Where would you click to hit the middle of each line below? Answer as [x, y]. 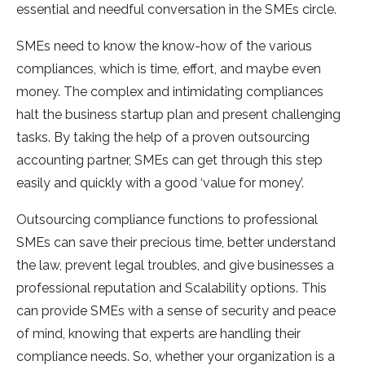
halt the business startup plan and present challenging [178, 115]
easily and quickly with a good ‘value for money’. [162, 183]
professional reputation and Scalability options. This [172, 288]
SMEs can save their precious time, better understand [176, 243]
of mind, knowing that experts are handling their [158, 334]
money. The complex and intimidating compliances [170, 92]
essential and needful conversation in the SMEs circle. [176, 10]
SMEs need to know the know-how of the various [164, 46]
